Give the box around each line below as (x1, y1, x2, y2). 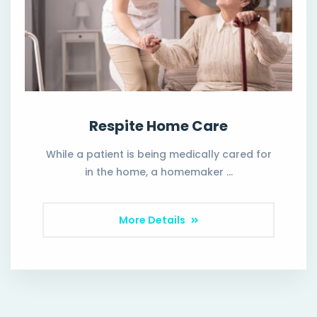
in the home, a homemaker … (84, 164, 233, 179)
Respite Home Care (89, 115, 228, 136)
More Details (118, 212, 188, 227)
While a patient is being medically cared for (45, 146, 272, 161)
